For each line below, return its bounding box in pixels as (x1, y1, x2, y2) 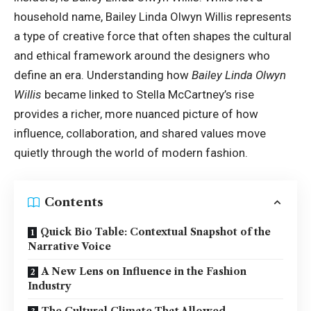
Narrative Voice (28, 239, 111, 253)
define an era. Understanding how (14, 68, 192, 83)
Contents (44, 195, 103, 210)
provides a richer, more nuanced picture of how (14, 107, 258, 121)
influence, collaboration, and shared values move (14, 126, 266, 141)
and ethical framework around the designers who (14, 49, 270, 63)
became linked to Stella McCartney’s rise (42, 87, 254, 102)
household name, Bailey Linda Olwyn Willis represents (14, 10, 292, 24)
